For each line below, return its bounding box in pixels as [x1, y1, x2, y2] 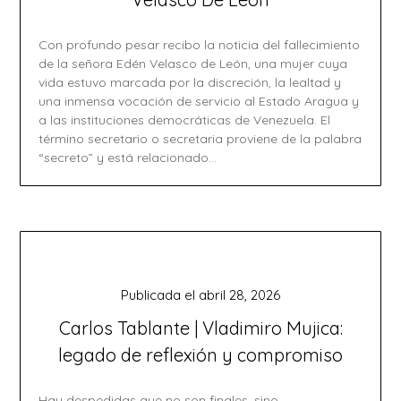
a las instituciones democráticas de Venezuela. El [38, 112, 331, 128]
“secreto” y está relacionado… [38, 149, 218, 166]
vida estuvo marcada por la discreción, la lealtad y [38, 74, 342, 90]
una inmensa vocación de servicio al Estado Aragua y [38, 93, 360, 109]
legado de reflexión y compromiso [58, 344, 343, 366]
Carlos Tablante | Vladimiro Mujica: [58, 317, 343, 339]
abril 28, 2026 [199, 286, 280, 303]
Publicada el [121, 286, 199, 303]
